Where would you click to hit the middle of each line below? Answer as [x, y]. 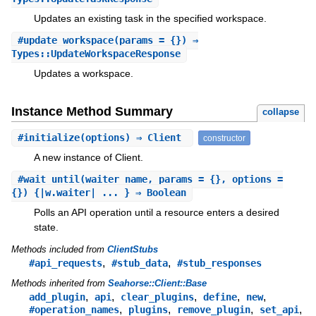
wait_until [51, 180]
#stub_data [139, 263]
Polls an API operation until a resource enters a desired [156, 213]
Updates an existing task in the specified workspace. [150, 18]
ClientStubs [132, 250]
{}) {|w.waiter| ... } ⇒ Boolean [98, 193]
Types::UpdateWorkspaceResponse [96, 54]
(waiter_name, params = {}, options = [181, 180]
